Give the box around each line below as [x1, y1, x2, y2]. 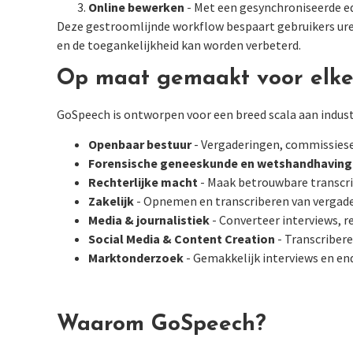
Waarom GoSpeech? [57, 313, 266, 336]
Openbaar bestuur [88, 136, 191, 152]
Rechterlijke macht [88, 173, 198, 190]
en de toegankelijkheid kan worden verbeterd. [57, 37, 301, 54]
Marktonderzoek [88, 249, 184, 266]
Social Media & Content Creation [88, 230, 275, 247]
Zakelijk [88, 192, 134, 209]
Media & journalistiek [88, 211, 210, 228]
